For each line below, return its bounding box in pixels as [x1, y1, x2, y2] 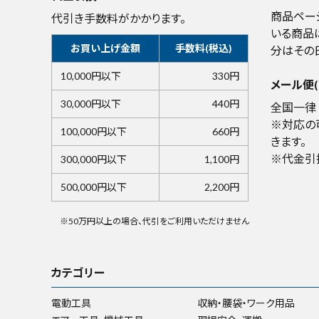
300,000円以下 [61, 153, 127, 166]
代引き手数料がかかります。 [51, 11, 186, 26]
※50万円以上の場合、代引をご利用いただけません [59, 216, 249, 227]
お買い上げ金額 [70, 42, 140, 55]
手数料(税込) [175, 42, 232, 55]
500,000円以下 [61, 181, 127, 194]
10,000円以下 [61, 70, 121, 83]
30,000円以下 [61, 98, 121, 110]
